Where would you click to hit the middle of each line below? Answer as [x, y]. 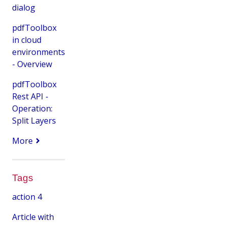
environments [39, 52]
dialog [24, 7]
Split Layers [34, 120]
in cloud [27, 40]
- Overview [32, 64]
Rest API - [30, 96]
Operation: [32, 108]
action [24, 196]
